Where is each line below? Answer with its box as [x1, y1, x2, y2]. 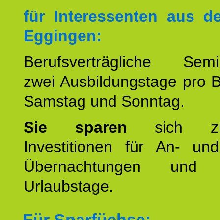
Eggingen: [24, 27, 102, 45]
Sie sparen [24, 118, 155, 136]
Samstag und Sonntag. [24, 92, 185, 110]
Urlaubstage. [24, 177, 113, 195]
